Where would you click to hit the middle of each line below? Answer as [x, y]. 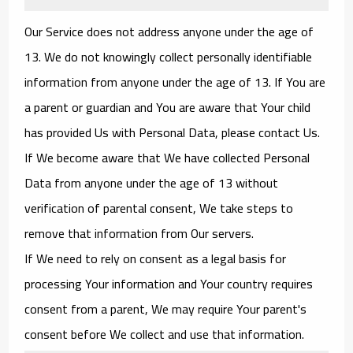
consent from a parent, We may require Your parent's [166, 308]
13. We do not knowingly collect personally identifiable [169, 56]
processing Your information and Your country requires [169, 283]
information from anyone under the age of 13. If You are [175, 82]
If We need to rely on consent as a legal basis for [156, 258]
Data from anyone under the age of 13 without [152, 182]
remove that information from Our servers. [139, 233]
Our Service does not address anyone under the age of [169, 31]
